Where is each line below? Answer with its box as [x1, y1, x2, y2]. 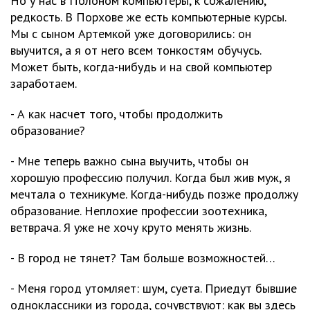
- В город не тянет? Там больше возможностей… [10, 250, 275, 266]
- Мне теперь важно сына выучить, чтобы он [10, 153, 248, 169]
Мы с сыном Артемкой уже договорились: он [10, 26, 251, 42]
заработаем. [10, 75, 77, 91]
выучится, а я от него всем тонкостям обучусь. [10, 42, 261, 58]
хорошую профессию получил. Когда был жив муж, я [10, 170, 291, 185]
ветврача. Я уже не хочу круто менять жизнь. [10, 219, 251, 235]
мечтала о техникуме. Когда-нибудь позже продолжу [10, 186, 298, 202]
